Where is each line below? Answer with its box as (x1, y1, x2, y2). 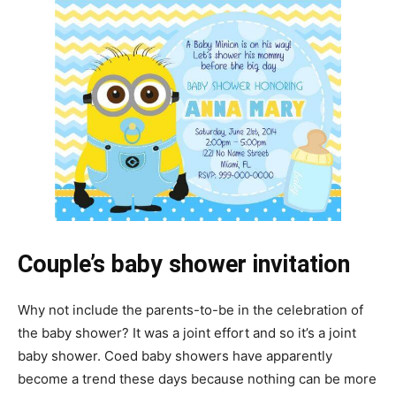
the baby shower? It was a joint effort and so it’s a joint (18, 324, 356, 342)
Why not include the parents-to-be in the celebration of (18, 301, 363, 319)
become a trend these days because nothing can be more (18, 370, 377, 388)
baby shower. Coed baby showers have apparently (18, 347, 332, 365)
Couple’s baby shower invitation (18, 250, 350, 279)
